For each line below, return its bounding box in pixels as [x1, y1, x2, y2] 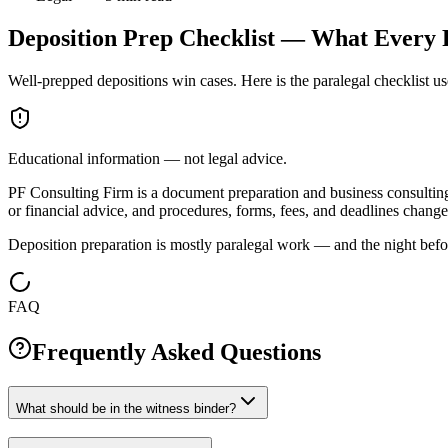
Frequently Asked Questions [32, 338, 321, 365]
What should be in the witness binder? [16, 400, 236, 416]
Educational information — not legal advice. [8, 149, 287, 167]
